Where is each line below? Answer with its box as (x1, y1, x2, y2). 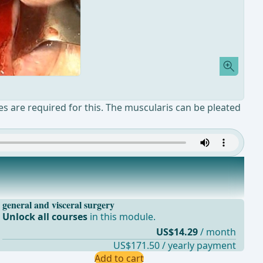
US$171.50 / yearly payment (113, 239, 236, 252)
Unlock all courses (2, 210, 87, 224)
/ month (200, 225, 236, 239)
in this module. (87, 210, 156, 224)
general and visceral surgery (2, 198, 114, 212)
